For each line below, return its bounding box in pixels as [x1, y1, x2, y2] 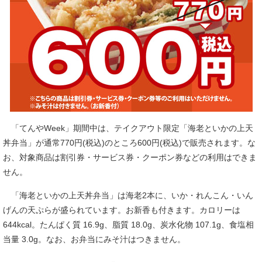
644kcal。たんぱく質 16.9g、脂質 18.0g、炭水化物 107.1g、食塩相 [3, 220, 254, 229]
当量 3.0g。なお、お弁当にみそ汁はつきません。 [3, 235, 185, 244]
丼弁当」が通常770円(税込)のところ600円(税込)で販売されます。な [3, 138, 256, 147]
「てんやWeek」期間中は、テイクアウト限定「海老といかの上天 [3, 123, 253, 133]
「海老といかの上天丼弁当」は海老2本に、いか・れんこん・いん [3, 191, 253, 200]
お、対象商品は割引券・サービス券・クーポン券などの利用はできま [3, 153, 257, 162]
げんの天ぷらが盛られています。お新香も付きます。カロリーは [3, 205, 240, 215]
